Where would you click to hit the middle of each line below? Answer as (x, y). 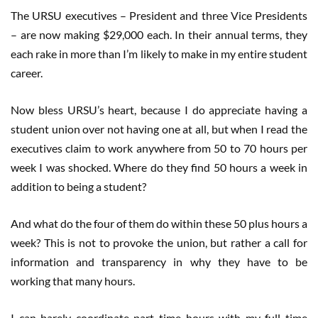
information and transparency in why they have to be (159, 262)
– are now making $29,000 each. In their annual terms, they (159, 35)
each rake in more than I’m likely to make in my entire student (159, 54)
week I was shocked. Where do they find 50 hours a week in (159, 168)
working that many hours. (73, 281)
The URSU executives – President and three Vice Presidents (159, 16)
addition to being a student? (78, 187)
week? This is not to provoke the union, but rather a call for (159, 243)
